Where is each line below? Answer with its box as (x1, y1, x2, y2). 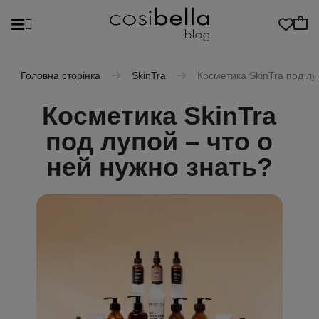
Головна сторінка (20, 70, 100, 81)
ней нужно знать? (46, 152, 273, 182)
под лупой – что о (46, 127, 273, 156)
